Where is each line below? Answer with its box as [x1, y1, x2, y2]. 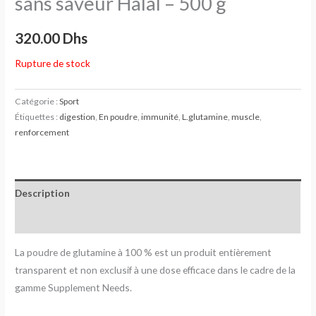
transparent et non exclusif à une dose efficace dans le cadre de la [15, 263, 296, 276]
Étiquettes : [15, 111, 60, 123]
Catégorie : [15, 96, 60, 107]
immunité [141, 111, 179, 123]
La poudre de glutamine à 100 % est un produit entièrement [15, 245, 272, 258]
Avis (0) [15, 214, 49, 226]
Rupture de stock [15, 57, 91, 70]
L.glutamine [182, 111, 229, 123]
